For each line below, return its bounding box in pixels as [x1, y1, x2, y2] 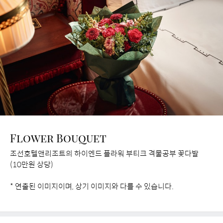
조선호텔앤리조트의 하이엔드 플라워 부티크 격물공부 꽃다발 [10, 147, 199, 159]
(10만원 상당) [10, 158, 53, 170]
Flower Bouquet [10, 130, 107, 146]
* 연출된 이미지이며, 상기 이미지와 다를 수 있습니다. [10, 180, 174, 192]
